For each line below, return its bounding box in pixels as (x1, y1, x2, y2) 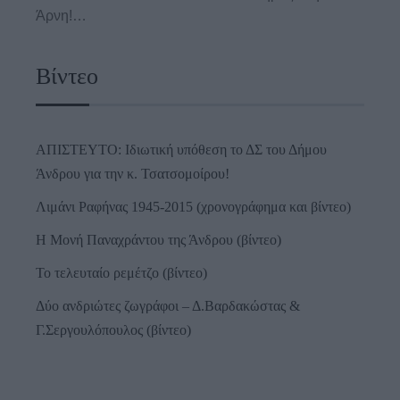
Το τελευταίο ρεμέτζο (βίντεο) (36, 264, 207, 280)
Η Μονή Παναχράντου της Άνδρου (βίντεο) (36, 231, 281, 247)
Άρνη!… (36, 7, 87, 23)
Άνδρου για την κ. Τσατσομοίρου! (36, 165, 229, 181)
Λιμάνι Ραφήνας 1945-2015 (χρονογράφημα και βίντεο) (36, 198, 351, 214)
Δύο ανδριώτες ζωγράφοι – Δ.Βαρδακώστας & (36, 297, 300, 313)
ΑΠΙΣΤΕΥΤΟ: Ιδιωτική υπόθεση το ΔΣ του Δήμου (36, 141, 327, 157)
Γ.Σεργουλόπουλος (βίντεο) (36, 321, 191, 337)
